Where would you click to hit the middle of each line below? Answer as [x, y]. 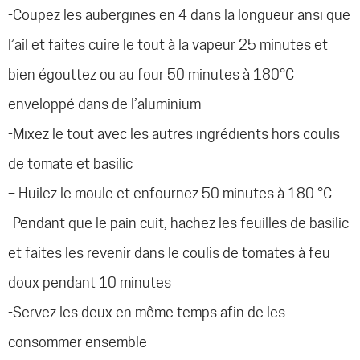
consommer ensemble [78, 342]
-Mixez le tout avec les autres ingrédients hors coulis [174, 134]
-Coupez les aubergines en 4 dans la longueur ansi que [179, 15]
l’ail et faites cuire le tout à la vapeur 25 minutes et [168, 45]
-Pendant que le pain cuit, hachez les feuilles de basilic [178, 223]
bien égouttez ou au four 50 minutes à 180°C [151, 75]
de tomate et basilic [70, 164]
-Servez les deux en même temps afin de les [147, 313]
